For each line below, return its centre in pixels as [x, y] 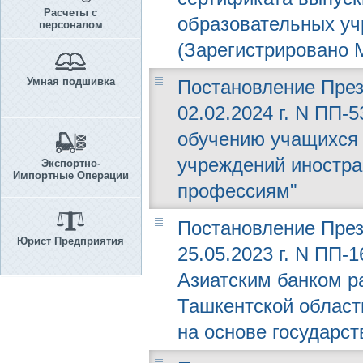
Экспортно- [70, 163]
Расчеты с [70, 13]
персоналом [70, 25]
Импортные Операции [70, 175]
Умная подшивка [70, 81]
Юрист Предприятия [70, 241]
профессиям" [237, 191]
